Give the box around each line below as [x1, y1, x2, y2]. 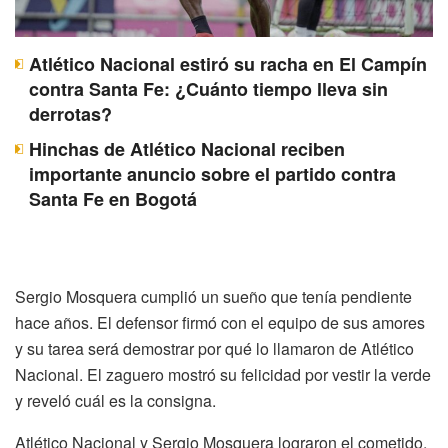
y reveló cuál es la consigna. [15, 388, 216, 412]
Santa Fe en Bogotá [29, 185, 197, 212]
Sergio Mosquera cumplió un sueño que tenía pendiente [15, 284, 412, 308]
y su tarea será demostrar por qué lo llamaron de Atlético [15, 336, 414, 360]
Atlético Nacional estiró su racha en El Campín [29, 50, 427, 77]
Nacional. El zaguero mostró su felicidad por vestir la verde [15, 362, 431, 386]
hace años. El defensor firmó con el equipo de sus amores [15, 310, 425, 334]
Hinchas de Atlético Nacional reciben [29, 135, 345, 162]
